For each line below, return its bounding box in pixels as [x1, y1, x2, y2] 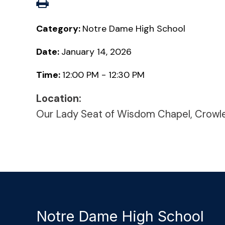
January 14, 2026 [61, 45, 132, 58]
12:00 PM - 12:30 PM [62, 68, 145, 81]
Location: [36, 91, 81, 105]
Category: [36, 22, 82, 35]
